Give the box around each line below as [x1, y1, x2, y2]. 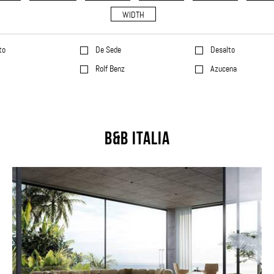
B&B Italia [104, 130, 170, 149]
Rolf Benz [93, 62, 125, 74]
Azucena [208, 62, 237, 74]
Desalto [208, 44, 235, 55]
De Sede [93, 44, 121, 55]
